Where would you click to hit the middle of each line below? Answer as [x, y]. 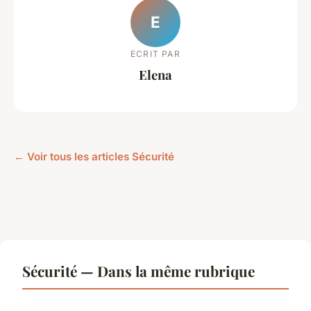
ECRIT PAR [155, 53]
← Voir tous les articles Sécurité [94, 157]
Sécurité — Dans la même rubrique [138, 271]
